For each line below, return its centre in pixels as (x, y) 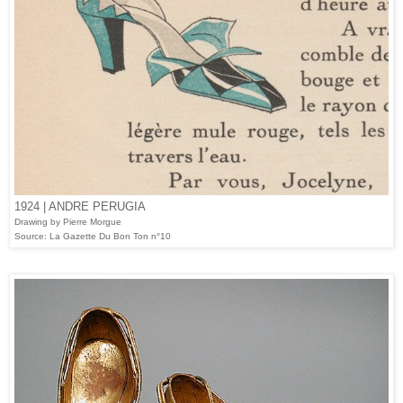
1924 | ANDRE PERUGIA (82, 207)
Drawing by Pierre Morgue (68, 222)
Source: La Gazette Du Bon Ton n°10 (93, 237)
